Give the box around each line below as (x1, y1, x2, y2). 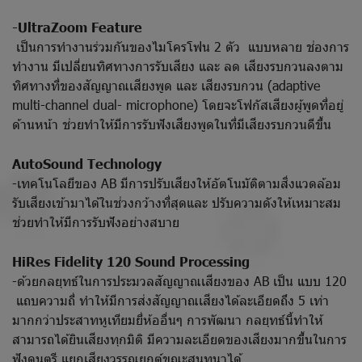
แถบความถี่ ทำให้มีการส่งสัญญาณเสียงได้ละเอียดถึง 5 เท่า (12, 291, 329, 309)
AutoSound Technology (12, 154, 166, 171)
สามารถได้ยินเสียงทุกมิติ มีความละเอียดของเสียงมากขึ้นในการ (12, 330, 347, 347)
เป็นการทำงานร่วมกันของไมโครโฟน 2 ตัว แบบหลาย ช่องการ (12, 37, 349, 55)
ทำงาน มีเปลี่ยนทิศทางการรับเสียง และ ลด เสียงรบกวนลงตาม (12, 57, 343, 74)
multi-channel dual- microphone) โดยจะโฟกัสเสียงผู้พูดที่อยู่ (12, 95, 343, 113)
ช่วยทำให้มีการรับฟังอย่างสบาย (12, 213, 179, 230)
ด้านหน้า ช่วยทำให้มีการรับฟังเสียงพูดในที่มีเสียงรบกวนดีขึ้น (12, 115, 331, 133)
